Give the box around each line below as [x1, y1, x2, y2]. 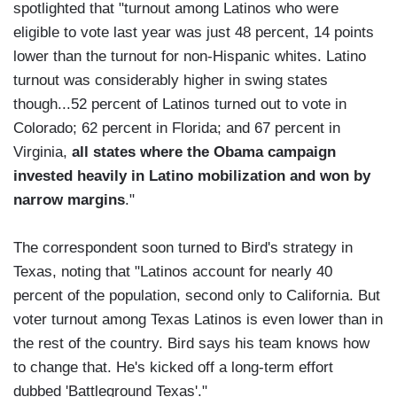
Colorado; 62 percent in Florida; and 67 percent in [13, 120, 340, 137]
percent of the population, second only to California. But [13, 287, 380, 305]
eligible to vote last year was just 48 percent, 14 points [13, 24, 374, 42]
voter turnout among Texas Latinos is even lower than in [13, 311, 383, 329]
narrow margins [13, 191, 125, 209]
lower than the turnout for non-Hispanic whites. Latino [13, 48, 366, 66]
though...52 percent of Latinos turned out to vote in [13, 96, 346, 113]
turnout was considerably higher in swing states [13, 72, 328, 90]
